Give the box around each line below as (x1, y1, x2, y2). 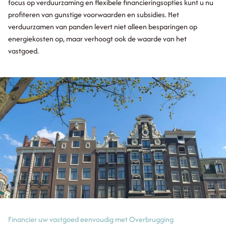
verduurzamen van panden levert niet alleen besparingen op (8, 21, 197, 32)
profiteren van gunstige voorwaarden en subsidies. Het (8, 9, 179, 20)
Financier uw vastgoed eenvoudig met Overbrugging (8, 214, 174, 224)
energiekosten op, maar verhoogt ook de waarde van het (8, 33, 187, 44)
